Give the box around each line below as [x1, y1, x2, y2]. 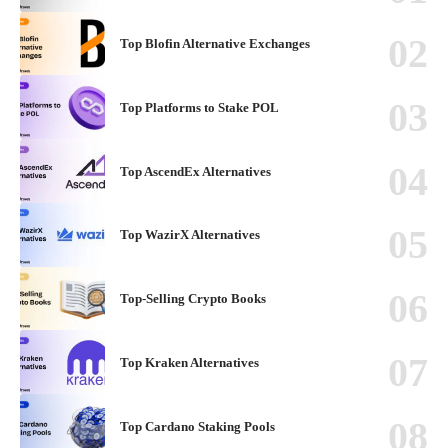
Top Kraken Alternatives [120, 354, 259, 370]
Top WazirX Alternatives [120, 227, 260, 243]
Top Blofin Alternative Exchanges [120, 36, 310, 52]
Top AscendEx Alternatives [120, 163, 271, 179]
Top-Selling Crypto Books [120, 291, 266, 307]
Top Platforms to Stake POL [120, 99, 279, 115]
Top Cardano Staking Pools [120, 418, 275, 434]
